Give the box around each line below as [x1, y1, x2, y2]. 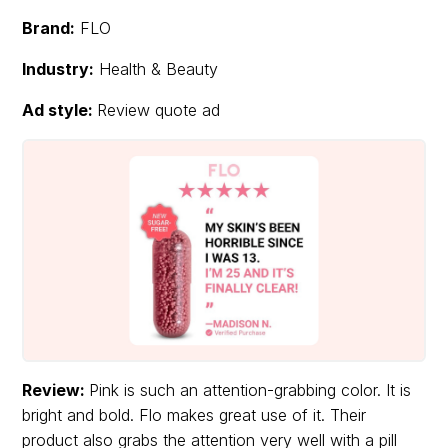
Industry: [22, 59, 95, 80]
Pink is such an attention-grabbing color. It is [89, 380, 412, 401]
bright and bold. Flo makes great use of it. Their [22, 405, 367, 426]
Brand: [22, 18, 76, 39]
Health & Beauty [94, 59, 219, 80]
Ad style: [22, 100, 98, 121]
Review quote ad [97, 100, 221, 121]
